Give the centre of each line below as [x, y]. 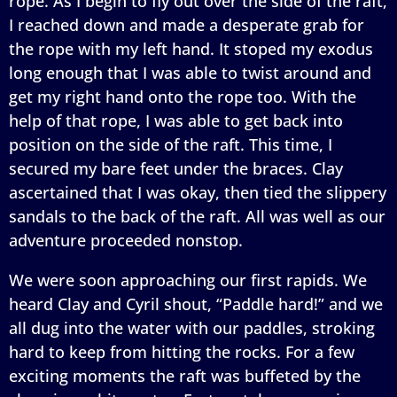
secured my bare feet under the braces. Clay [176, 168]
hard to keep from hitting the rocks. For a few [182, 351]
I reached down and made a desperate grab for [187, 24]
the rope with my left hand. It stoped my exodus [191, 48]
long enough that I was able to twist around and [190, 72]
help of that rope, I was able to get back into [176, 120]
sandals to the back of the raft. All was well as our [197, 216]
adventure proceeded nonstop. [126, 240]
